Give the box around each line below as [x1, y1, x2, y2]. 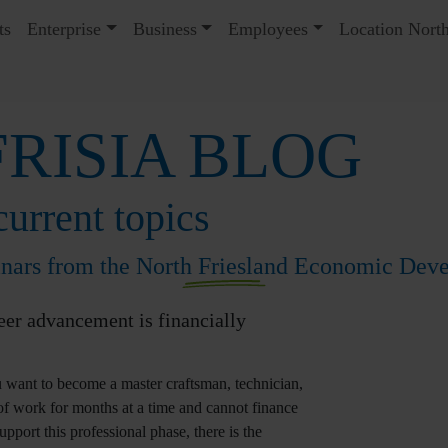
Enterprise [27, 19, 102, 39]
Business [132, 19, 197, 39]
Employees [228, 19, 309, 39]
